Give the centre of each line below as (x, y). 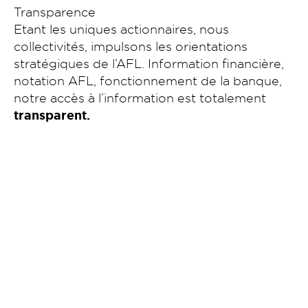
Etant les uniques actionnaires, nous (121, 29)
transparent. (54, 115)
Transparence (55, 12)
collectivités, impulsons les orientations (131, 46)
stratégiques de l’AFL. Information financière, (149, 63)
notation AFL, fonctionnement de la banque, (148, 80)
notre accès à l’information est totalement (140, 98)
